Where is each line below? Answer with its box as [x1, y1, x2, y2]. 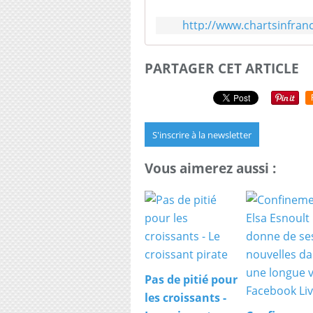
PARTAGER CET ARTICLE [145, 59, 299, 77]
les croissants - [145, 290, 226, 306]
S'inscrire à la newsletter [152, 128, 252, 141]
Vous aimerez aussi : [145, 159, 276, 177]
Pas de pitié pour [145, 272, 238, 288]
